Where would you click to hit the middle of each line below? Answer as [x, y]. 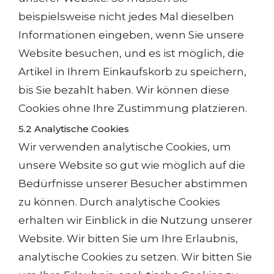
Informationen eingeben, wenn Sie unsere [131, 35]
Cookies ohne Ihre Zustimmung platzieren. [133, 108]
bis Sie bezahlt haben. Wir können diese [124, 90]
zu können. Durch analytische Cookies [119, 202]
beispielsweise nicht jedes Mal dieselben [126, 17]
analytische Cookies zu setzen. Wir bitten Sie [135, 257]
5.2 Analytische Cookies [74, 129]
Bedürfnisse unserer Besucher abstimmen [133, 183]
